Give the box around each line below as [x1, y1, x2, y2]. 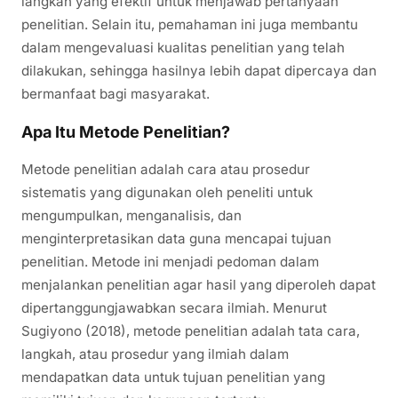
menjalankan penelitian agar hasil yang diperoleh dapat [21, 276, 376, 293]
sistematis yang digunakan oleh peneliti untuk [21, 184, 313, 201]
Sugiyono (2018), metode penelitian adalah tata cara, [21, 322, 360, 339]
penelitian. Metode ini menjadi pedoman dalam [21, 253, 319, 270]
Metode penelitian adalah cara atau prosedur [21, 161, 310, 178]
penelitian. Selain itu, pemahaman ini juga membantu [21, 15, 358, 33]
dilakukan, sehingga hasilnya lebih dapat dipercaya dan [21, 61, 377, 79]
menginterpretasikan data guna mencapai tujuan [21, 230, 331, 247]
